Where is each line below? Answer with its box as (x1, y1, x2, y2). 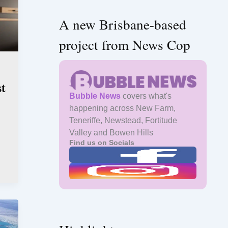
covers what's (121, 91, 172, 100)
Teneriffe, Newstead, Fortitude (69, 116, 177, 125)
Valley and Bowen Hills (69, 128, 153, 137)
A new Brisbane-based (59, 15, 186, 34)
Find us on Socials (69, 138, 134, 147)
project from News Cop (59, 35, 190, 54)
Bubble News (69, 91, 121, 100)
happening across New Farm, (69, 103, 176, 112)
